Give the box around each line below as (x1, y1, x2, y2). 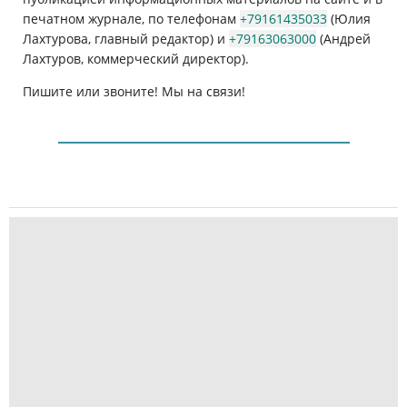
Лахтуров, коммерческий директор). (23, 50, 249, 68)
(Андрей (316, 30, 371, 48)
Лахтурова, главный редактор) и (23, 30, 229, 48)
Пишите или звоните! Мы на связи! (23, 83, 249, 101)
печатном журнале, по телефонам (23, 10, 240, 28)
